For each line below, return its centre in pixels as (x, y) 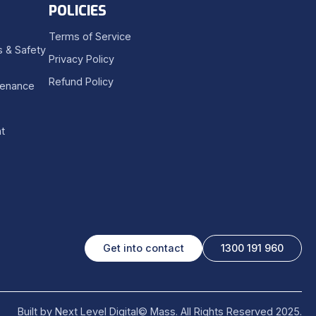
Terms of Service (90, 36)
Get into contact (144, 248)
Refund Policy (81, 81)
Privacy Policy (81, 59)
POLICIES (78, 11)
